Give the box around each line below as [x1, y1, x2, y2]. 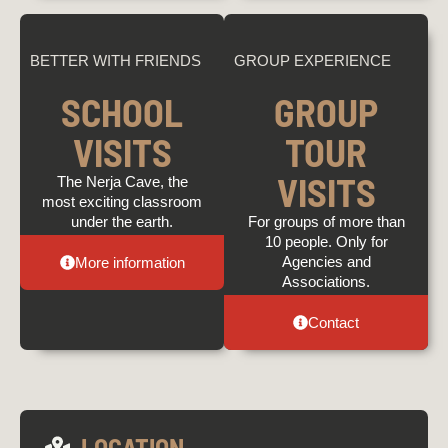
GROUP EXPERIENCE [234, 53, 391, 70]
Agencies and [281, 253, 371, 270]
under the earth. [71, 213, 173, 230]
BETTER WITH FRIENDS [30, 53, 201, 70]
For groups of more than [247, 213, 405, 230]
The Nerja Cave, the [56, 173, 188, 190]
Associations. [282, 273, 370, 290]
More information [74, 254, 185, 271]
